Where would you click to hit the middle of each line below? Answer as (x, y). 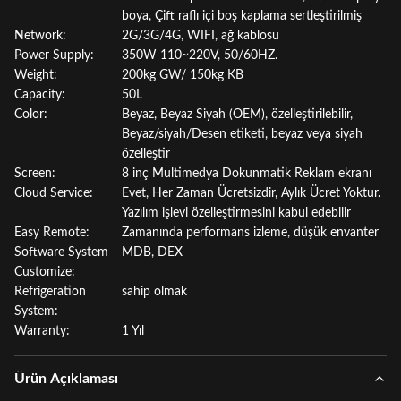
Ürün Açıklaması (66, 378)
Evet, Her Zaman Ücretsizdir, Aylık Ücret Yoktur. (251, 193)
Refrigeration (50, 291)
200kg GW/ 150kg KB (183, 75)
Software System (61, 252)
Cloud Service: (54, 193)
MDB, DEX (152, 252)
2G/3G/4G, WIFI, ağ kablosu (200, 35)
